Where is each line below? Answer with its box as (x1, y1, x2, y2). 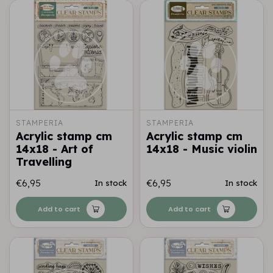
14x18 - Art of (16, 142, 93, 156)
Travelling (16, 155, 72, 169)
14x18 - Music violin (146, 142, 257, 156)
